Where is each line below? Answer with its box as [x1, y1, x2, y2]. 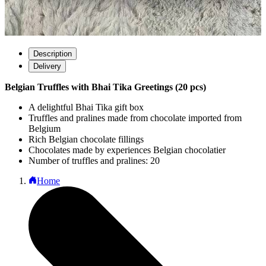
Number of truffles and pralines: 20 [28, 156, 160, 166]
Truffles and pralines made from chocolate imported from [28, 113, 242, 123]
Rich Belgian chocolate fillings [28, 134, 144, 144]
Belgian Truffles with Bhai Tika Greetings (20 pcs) [5, 82, 206, 92]
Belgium [28, 123, 61, 134]
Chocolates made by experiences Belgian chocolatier [28, 145, 226, 155]
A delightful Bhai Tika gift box [28, 102, 144, 112]
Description [33, 49, 72, 58]
